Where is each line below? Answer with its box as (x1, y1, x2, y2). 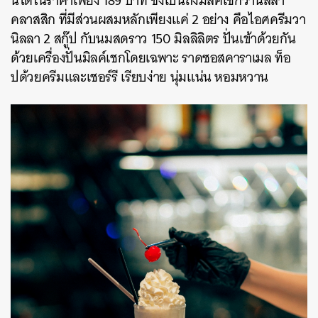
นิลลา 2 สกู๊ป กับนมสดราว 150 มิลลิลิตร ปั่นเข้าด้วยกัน (11, 27, 296, 51)
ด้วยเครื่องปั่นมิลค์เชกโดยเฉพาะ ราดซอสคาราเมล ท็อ (11, 46, 291, 70)
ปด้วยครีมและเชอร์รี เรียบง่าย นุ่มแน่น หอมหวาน (11, 65, 269, 89)
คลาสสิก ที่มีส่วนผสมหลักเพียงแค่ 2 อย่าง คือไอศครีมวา (11, 8, 306, 32)
